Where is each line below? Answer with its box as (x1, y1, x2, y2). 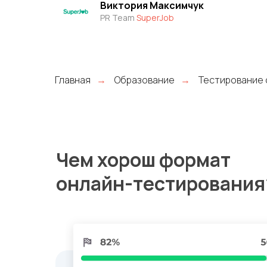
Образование (114, 73, 175, 86)
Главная (55, 73, 91, 86)
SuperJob (136, 12, 174, 23)
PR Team (100, 12, 136, 23)
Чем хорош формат (56, 147, 231, 173)
